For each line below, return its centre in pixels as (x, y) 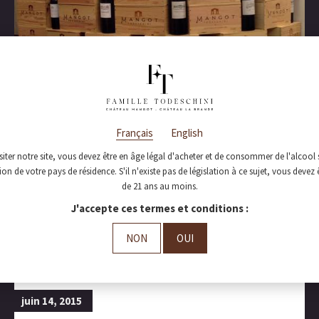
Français (135, 133)
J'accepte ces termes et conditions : (159, 208)
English (187, 133)
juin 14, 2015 (52, 301)
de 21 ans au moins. (159, 187)
